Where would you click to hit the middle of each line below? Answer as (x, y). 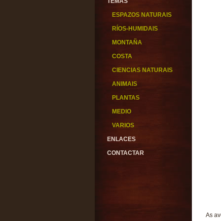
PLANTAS (126, 98)
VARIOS (123, 125)
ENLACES (121, 139)
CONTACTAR (126, 153)
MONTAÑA (127, 42)
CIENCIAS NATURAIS (142, 70)
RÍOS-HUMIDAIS (135, 29)
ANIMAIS (125, 84)
